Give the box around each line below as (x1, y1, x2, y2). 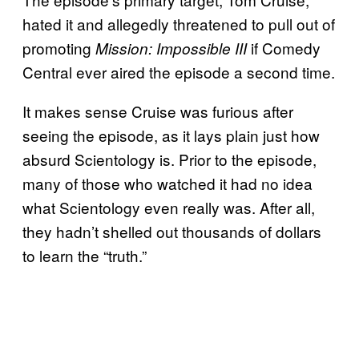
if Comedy (251, 37, 321, 59)
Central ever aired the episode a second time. (22, 61, 335, 83)
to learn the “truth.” (22, 244, 147, 267)
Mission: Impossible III (95, 38, 251, 59)
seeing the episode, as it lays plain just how (22, 124, 320, 147)
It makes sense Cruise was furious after (22, 100, 293, 123)
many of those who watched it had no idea (22, 172, 313, 195)
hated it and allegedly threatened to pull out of (22, 13, 335, 35)
